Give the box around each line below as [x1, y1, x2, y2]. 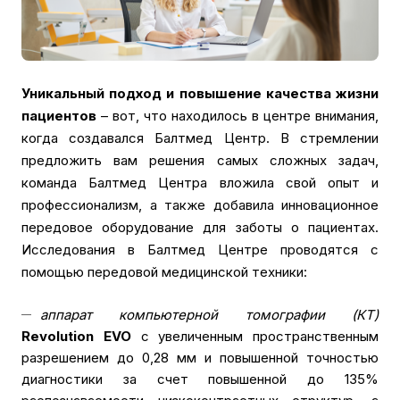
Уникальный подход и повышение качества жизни [21, 85, 379, 103]
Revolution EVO [21, 328, 141, 346]
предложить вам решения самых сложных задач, [21, 152, 379, 170]
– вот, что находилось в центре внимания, [96, 107, 379, 125]
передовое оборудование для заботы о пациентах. [21, 219, 379, 237]
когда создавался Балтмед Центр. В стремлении [21, 129, 379, 147]
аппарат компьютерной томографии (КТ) [40, 306, 379, 324]
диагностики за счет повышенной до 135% [21, 371, 379, 388]
